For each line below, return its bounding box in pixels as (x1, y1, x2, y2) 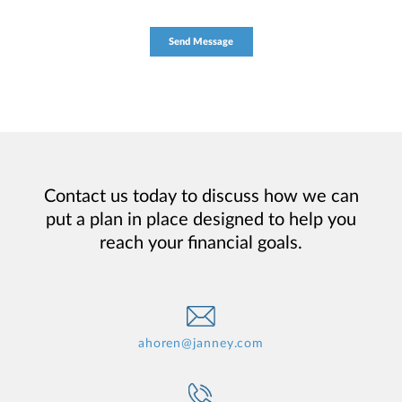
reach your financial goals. (100, 233, 302, 252)
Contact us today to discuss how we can (43, 187, 359, 205)
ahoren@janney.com (137, 336, 265, 350)
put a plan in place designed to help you (46, 210, 356, 229)
